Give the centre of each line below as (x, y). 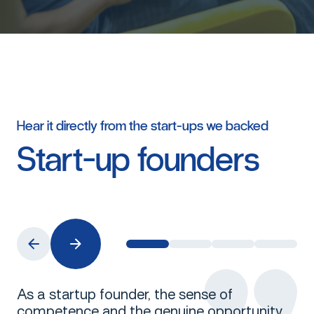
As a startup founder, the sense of (125, 294)
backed (247, 126)
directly (77, 126)
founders (199, 160)
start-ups (177, 126)
